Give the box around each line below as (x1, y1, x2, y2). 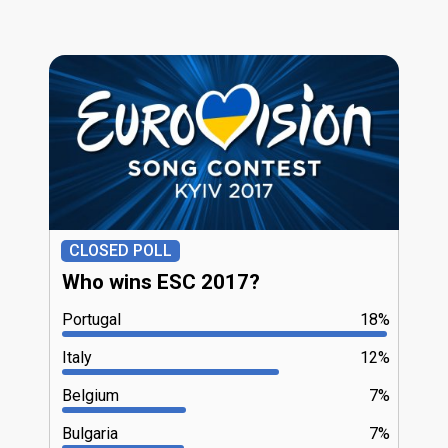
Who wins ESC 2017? (62, 269, 260, 294)
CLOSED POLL (69, 240, 172, 260)
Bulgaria (62, 423, 118, 443)
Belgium (62, 385, 119, 405)
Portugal (62, 309, 121, 329)
